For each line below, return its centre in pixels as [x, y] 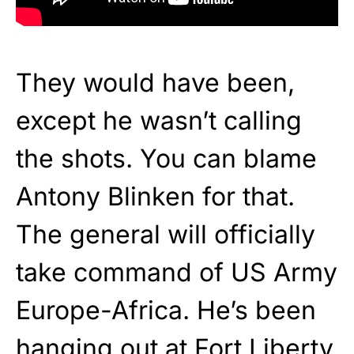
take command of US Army [177, 272]
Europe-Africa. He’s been [166, 310]
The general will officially [166, 234]
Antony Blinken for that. [155, 196]
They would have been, [155, 82]
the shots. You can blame [166, 158]
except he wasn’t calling [159, 120]
